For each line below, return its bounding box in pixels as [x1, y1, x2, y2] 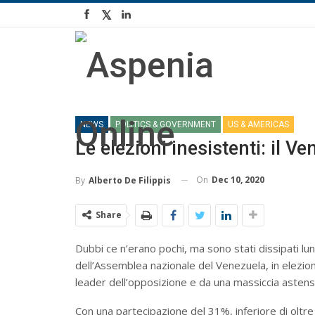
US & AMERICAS [228, 120, 289, 129]
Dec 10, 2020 [212, 174, 264, 186]
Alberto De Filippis [89, 174, 171, 186]
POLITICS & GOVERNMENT [115, 120, 216, 129]
